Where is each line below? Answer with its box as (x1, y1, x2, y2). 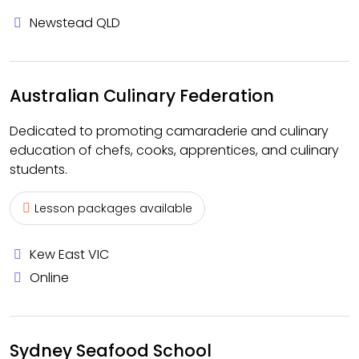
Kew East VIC (30, 245, 109, 264)
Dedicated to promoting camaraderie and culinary (10, 122, 329, 140)
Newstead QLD (30, 14, 120, 32)
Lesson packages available (34, 200, 192, 216)
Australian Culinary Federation (10, 84, 274, 107)
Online (30, 268, 69, 287)
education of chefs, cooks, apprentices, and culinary (10, 141, 339, 159)
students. (10, 160, 67, 179)
